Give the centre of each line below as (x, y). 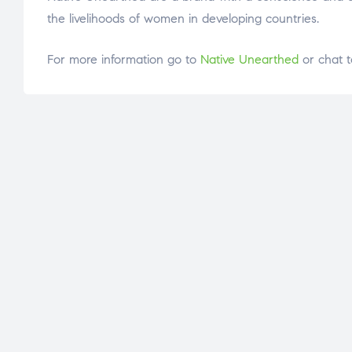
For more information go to (124, 60)
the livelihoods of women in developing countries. (183, 19)
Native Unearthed (249, 60)
